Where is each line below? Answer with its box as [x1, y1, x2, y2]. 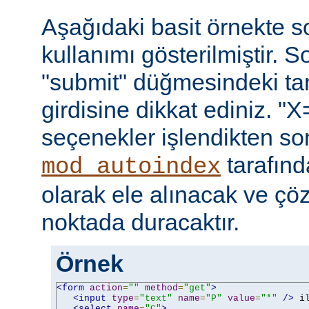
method [145, 282, 178, 293]
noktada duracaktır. [41, 208, 239, 235]
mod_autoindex [41, 153, 221, 180]
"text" [139, 292, 172, 303]
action [90, 282, 123, 293]
